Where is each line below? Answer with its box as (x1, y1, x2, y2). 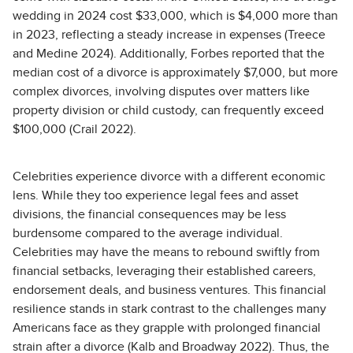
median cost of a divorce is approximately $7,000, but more (13, 66, 338, 79)
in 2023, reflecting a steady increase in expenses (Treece (13, 28, 325, 41)
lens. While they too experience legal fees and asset (13, 189, 299, 202)
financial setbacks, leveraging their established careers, (13, 265, 316, 277)
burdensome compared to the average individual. (13, 227, 283, 240)
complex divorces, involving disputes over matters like (13, 85, 310, 98)
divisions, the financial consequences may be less (13, 208, 286, 221)
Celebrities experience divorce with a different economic (13, 170, 325, 183)
